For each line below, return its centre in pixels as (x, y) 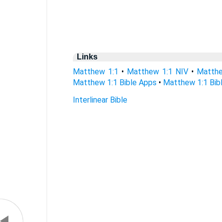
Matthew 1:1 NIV (157, 72)
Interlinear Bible (100, 100)
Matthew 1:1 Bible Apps (114, 83)
